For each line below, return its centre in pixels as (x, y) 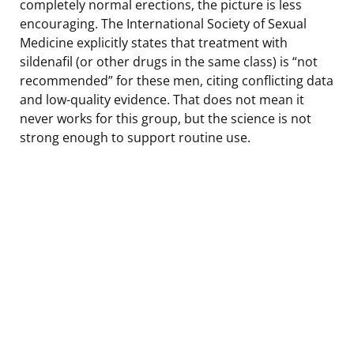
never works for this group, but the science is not (166, 118)
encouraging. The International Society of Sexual (163, 23)
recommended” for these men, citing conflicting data (177, 80)
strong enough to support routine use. (135, 137)
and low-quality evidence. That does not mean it (162, 99)
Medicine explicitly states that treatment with (154, 42)
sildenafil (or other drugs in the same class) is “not (169, 61)
